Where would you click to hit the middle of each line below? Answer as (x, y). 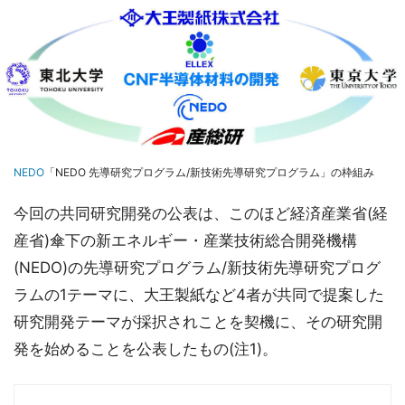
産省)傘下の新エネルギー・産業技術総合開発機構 (185, 241)
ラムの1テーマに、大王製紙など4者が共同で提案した (199, 295)
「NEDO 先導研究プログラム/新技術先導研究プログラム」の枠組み (209, 173)
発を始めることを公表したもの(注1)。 (146, 349)
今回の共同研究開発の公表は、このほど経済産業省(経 (201, 214)
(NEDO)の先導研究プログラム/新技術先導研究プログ (197, 268)
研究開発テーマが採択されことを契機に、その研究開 (198, 322)
